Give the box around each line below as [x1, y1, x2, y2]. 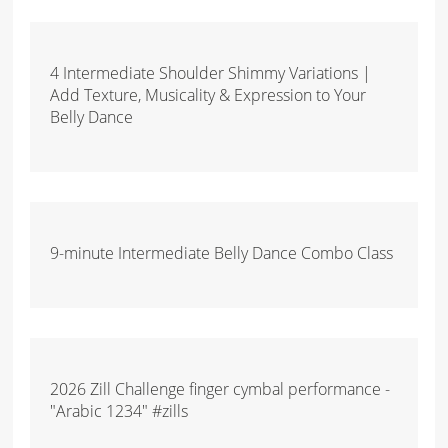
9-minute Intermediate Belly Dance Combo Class [50, 241, 394, 264]
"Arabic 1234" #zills [50, 399, 189, 422]
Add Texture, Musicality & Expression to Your [50, 83, 367, 106]
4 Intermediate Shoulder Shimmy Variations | [50, 61, 372, 84]
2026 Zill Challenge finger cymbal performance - [50, 377, 391, 400]
